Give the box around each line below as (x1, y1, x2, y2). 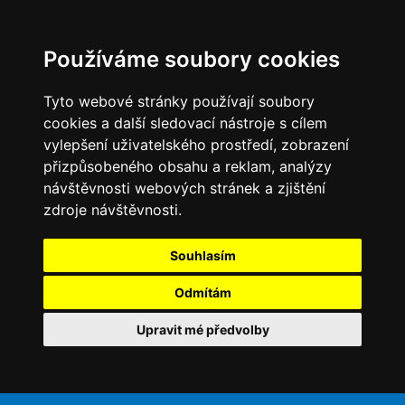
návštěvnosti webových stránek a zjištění (43, 179, 325, 197)
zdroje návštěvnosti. (43, 201, 182, 219)
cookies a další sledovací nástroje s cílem (43, 114, 327, 132)
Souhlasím (169, 248, 236, 263)
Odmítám (174, 285, 231, 300)
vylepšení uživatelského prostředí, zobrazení (43, 136, 349, 154)
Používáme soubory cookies (43, 46, 340, 72)
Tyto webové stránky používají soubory (43, 92, 315, 110)
